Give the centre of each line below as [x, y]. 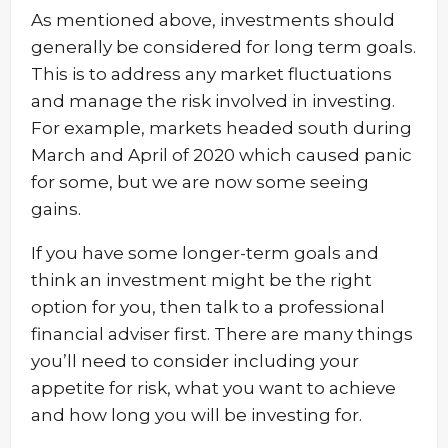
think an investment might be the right [201, 280]
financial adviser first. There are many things [222, 334]
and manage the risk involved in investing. [213, 101]
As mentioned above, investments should [213, 20]
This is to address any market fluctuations [211, 74]
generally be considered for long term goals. [223, 47]
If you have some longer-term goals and [205, 253]
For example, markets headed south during [221, 128]
